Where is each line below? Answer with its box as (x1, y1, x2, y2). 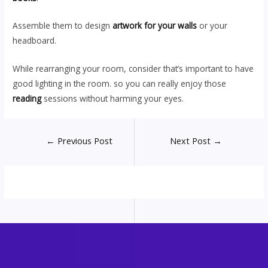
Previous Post (54, 135, 112, 147)
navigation (31, 147, 71, 159)
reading (13, 93, 44, 105)
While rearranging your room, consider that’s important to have (13, 63, 254, 75)
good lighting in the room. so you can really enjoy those (13, 78, 227, 90)
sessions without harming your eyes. (44, 93, 189, 105)
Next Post (170, 135, 214, 147)
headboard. (13, 35, 57, 47)
